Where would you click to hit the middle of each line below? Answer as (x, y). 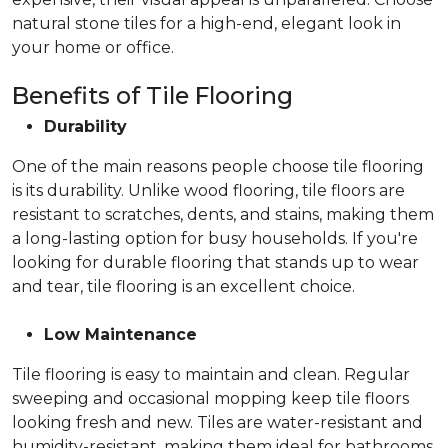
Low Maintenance (120, 334)
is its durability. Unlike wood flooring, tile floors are (208, 190)
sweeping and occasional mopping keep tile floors (210, 398)
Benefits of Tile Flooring (152, 95)
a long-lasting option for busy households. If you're (215, 238)
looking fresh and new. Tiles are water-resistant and (217, 422)
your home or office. (93, 47)
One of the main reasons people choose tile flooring (218, 166)
